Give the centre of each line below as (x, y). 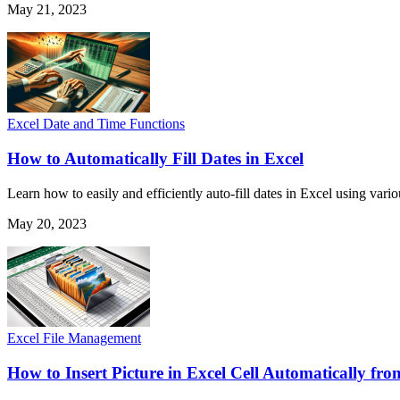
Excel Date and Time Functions (96, 124)
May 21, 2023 (47, 10)
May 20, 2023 (47, 223)
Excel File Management (74, 337)
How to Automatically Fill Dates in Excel (155, 159)
